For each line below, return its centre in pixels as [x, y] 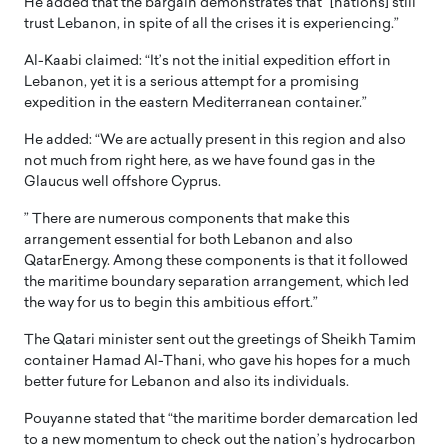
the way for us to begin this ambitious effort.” [171, 303]
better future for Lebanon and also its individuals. [186, 382]
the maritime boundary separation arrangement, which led [216, 282]
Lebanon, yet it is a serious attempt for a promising [191, 82]
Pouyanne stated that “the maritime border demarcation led [221, 419]
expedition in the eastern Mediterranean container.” [195, 103]
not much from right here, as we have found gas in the [199, 161]
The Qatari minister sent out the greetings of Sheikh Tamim [220, 340]
